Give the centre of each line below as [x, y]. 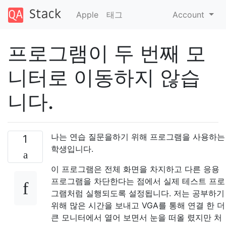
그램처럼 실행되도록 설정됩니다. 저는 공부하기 [138, 193]
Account [190, 14]
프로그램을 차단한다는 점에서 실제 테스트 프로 [138, 181]
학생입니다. [72, 149]
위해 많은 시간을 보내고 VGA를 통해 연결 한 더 [138, 205]
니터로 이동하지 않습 [104, 77]
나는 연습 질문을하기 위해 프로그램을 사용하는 [138, 136]
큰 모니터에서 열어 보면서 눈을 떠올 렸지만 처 [136, 217]
